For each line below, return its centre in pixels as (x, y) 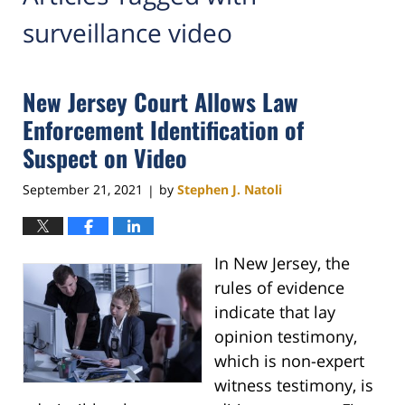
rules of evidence (279, 288)
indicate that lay (274, 312)
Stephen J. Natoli (230, 190)
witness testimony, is (293, 386)
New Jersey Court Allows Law (160, 102)
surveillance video (127, 33)
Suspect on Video (105, 158)
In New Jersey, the (282, 264)
